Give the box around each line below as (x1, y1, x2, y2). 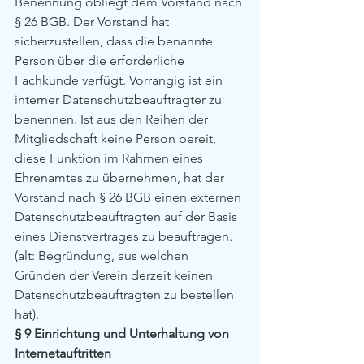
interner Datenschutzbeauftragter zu (15, 92, 225, 107)
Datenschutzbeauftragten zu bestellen (15, 287, 237, 302)
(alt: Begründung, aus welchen (15, 248, 192, 263)
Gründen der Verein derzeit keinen (15, 267, 216, 283)
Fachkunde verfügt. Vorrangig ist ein (15, 72, 226, 88)
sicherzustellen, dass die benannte (15, 33, 216, 49)
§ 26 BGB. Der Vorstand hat (15, 14, 172, 29)
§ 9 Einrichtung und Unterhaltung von (15, 326, 232, 341)
